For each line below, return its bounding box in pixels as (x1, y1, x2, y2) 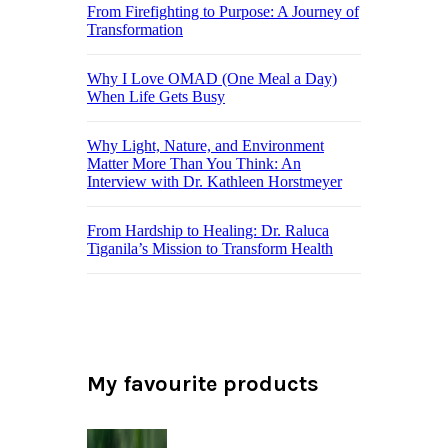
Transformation (87, 20, 183, 38)
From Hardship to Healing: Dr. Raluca (87, 221, 329, 239)
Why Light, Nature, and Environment (87, 136, 324, 154)
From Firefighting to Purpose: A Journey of (87, 2, 359, 20)
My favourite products (87, 370, 319, 397)
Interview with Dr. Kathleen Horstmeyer (87, 172, 342, 190)
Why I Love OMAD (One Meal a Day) (87, 69, 337, 87)
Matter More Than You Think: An (87, 154, 301, 172)
